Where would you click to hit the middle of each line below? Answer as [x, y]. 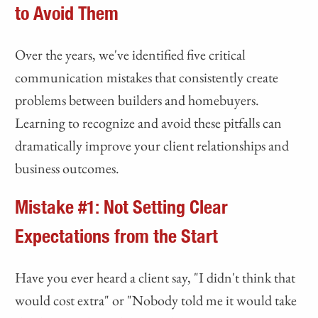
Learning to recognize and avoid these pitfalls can [149, 123]
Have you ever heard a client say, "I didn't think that [155, 278]
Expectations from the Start [117, 237]
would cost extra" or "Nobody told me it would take [156, 301]
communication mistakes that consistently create [147, 78]
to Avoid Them [67, 15]
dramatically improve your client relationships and [152, 146]
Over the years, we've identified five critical [131, 55]
